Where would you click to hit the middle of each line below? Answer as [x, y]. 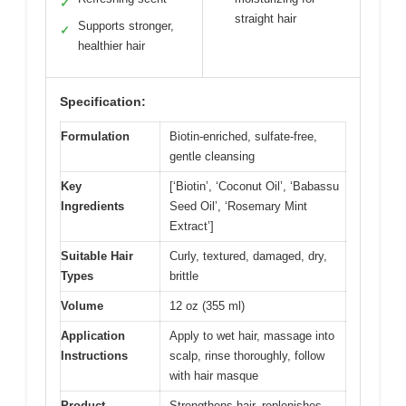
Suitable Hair [97, 256]
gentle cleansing [212, 157]
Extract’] [192, 227]
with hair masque [214, 376]
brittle [184, 276]
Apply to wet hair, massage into [252, 336]
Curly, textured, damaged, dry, [248, 256]
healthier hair [111, 46]
